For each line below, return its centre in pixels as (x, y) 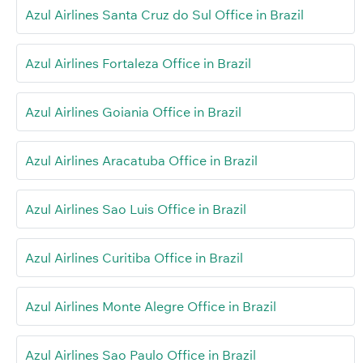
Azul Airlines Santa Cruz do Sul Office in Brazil (164, 14)
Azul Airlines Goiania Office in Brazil (133, 111)
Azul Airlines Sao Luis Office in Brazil (136, 209)
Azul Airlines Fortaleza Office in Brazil (138, 63)
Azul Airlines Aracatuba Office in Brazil (141, 160)
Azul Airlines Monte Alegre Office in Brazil (151, 306)
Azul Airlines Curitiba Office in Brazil (134, 257)
